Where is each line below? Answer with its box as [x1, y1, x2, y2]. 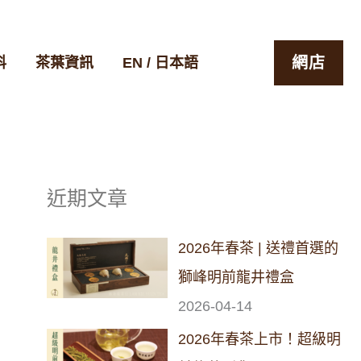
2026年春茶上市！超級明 [178, 330, 342, 347]
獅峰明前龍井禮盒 [178, 269, 295, 285]
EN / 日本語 [122, 55, 198, 71]
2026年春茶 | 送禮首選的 [178, 240, 339, 256]
